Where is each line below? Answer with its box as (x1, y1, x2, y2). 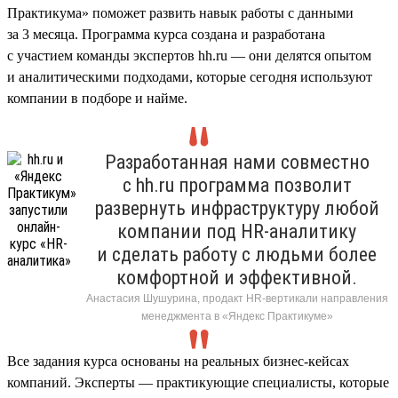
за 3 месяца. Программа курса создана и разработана (7, 26, 325, 42)
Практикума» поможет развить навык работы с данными (7, 4, 354, 20)
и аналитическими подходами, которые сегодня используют (7, 68, 372, 84)
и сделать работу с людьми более (97, 243, 377, 266)
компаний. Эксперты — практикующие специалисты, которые (7, 374, 389, 390)
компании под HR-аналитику (117, 219, 356, 243)
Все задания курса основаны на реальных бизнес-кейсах (7, 353, 349, 369)
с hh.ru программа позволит (122, 173, 352, 196)
